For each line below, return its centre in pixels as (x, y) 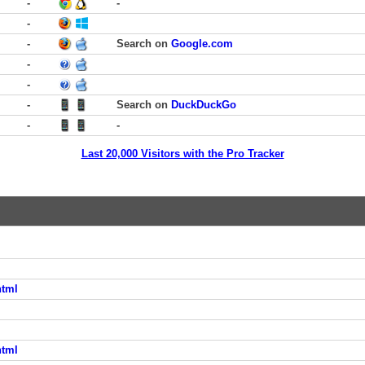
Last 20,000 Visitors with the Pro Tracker (182, 154)
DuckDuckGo (204, 105)
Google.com (202, 44)
